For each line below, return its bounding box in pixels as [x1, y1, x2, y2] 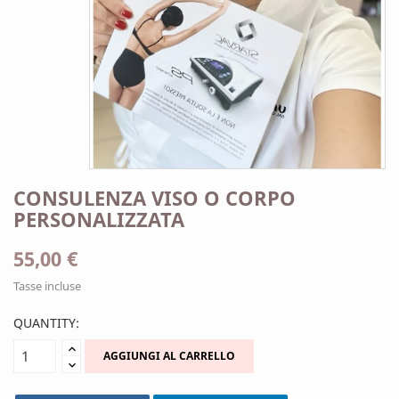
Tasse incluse [13, 277, 81, 294]
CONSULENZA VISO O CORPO [13, 183, 296, 211]
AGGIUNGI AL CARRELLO [103, 348, 235, 364]
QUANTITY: [13, 313, 79, 331]
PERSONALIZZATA [13, 205, 184, 232]
